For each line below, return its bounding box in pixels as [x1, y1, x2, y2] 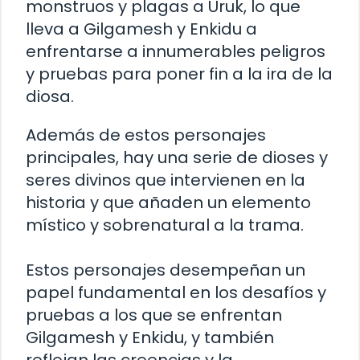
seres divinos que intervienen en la [26, 169, 305, 192]
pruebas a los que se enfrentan [26, 304, 282, 327]
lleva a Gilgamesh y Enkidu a [26, 18, 257, 41]
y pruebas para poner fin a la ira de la [26, 63, 333, 86]
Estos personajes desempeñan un [26, 259, 305, 282]
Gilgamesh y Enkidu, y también [26, 326, 274, 350]
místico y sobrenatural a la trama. [26, 214, 304, 237]
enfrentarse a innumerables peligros [26, 40, 325, 63]
